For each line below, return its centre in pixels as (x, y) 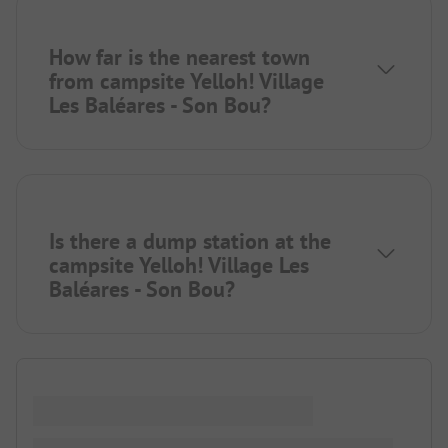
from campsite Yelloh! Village (186, 80)
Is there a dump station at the (190, 240)
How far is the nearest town (179, 56)
